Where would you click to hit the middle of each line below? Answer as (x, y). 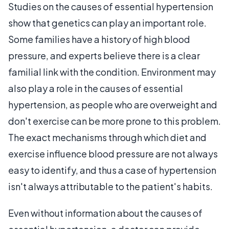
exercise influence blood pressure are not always (113, 154)
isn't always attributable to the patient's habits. (110, 186)
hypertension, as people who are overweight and (113, 105)
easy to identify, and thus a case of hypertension (112, 170)
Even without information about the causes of (105, 213)
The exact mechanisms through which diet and (107, 137)
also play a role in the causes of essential (96, 88)
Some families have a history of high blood (99, 39)
